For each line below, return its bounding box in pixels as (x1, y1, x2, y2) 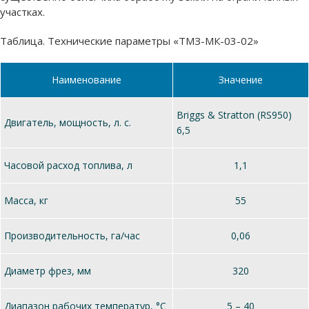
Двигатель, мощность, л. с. (4, 115, 131, 129)
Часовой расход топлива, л (4, 158, 132, 172)
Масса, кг (4, 193, 48, 207)
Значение (219, 72, 263, 86)
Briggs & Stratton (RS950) (177, 108, 292, 121)
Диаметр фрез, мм (4, 263, 91, 277)
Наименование (52, 72, 121, 86)
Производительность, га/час (4, 228, 140, 242)
